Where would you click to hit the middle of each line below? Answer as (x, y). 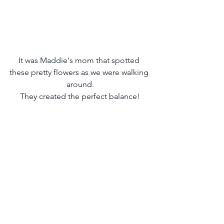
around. (80, 84)
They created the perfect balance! (80, 96)
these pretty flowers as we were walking (80, 72)
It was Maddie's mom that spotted (80, 60)
